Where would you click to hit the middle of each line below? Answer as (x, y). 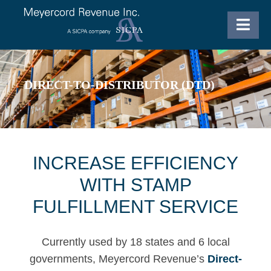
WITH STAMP (135, 184)
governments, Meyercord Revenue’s (118, 259)
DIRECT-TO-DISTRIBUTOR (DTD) (119, 85)
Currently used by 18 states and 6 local (135, 242)
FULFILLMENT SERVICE (135, 206)
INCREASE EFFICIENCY (135, 163)
